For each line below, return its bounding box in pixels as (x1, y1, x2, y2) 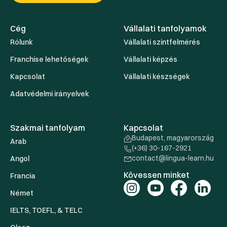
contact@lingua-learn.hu (132, 154, 214, 163)
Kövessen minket (124, 170, 190, 180)
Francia (10, 171, 35, 181)
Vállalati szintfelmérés (124, 37, 200, 47)
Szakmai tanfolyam (10, 123, 85, 133)
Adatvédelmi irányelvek (10, 89, 89, 99)
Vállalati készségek (124, 72, 190, 82)
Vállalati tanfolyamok (124, 23, 207, 34)
